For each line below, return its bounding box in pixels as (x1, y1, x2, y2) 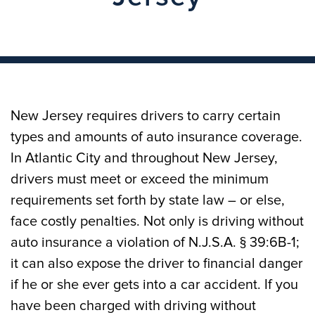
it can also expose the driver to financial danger (11, 255, 303, 272)
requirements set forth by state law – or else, (11, 192, 285, 209)
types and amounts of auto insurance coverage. (11, 129, 302, 146)
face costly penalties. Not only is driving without (11, 213, 304, 230)
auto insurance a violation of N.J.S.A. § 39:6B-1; (11, 234, 300, 251)
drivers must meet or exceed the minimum (11, 171, 269, 188)
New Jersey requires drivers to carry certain (11, 108, 281, 124)
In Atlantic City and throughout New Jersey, (11, 150, 278, 167)
